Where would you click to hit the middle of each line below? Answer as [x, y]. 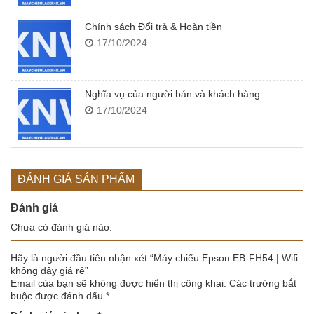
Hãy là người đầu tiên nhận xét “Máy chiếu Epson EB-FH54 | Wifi [154, 258]
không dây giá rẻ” [49, 271]
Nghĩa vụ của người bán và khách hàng [172, 94]
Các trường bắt [263, 284]
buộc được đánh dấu [58, 296]
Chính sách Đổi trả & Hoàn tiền [153, 27]
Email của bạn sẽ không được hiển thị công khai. [118, 284]
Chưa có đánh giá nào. [61, 227]
